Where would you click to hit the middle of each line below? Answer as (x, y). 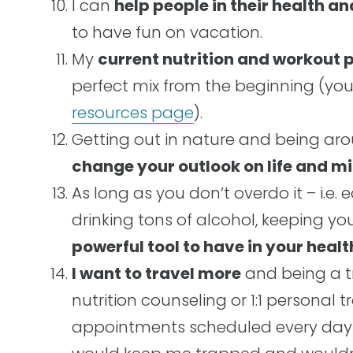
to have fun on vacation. (167, 32)
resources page (133, 113)
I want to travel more (156, 273)
